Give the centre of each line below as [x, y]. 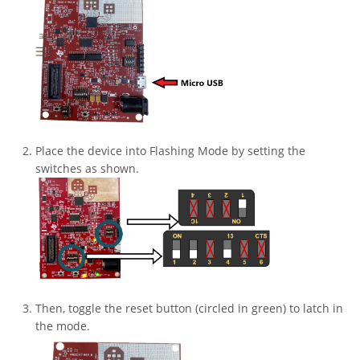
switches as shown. [87, 169]
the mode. [63, 326]
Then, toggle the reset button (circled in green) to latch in [189, 309]
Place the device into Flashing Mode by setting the [170, 151]
